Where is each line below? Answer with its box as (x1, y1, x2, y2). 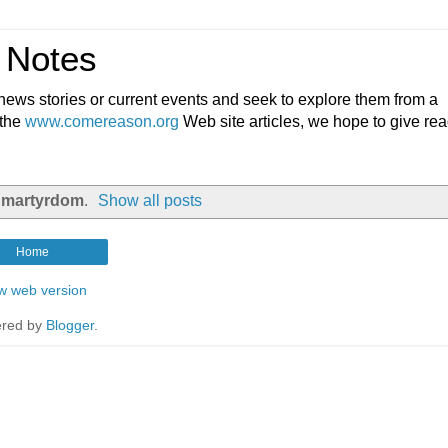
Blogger (45, 316, 94, 333)
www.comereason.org (25, 113, 179, 130)
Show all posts (98, 191, 203, 209)
